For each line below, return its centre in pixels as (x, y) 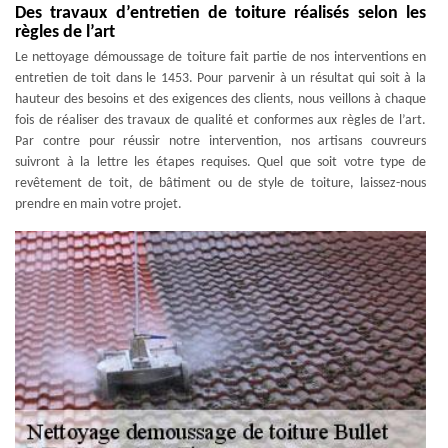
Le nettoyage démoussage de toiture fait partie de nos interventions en (220, 57)
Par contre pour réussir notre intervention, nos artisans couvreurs (220, 141)
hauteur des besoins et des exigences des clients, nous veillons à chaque (220, 99)
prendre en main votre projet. (98, 204)
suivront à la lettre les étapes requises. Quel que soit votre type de (220, 162)
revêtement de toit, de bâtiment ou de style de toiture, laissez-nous (220, 183)
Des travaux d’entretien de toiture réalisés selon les (220, 13)
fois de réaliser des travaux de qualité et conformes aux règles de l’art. (220, 120)
